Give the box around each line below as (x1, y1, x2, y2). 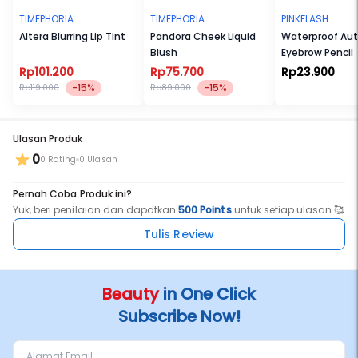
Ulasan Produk (13, 132, 82, 145)
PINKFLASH (281, 12, 328, 26)
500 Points (178, 203, 232, 217)
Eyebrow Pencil (281, 46, 353, 59)
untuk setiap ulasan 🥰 (231, 203, 344, 217)
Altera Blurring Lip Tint (19, 30, 125, 43)
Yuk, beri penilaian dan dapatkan (13, 203, 179, 217)
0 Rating (40, 153, 77, 165)
